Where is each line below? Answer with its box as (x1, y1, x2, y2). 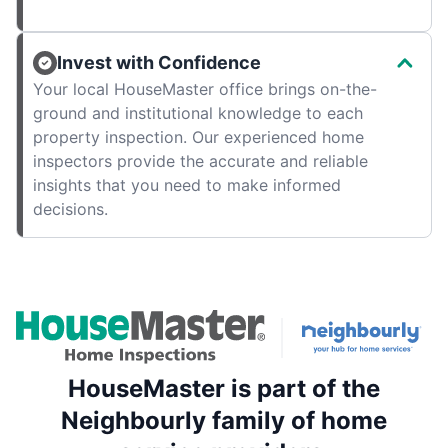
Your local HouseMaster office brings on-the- (33, 79, 377, 100)
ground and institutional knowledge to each (33, 103, 363, 124)
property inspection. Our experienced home (33, 127, 364, 148)
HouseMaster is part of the (68, 373, 380, 403)
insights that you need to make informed (33, 175, 341, 196)
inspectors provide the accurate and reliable (33, 151, 368, 172)
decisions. (33, 199, 108, 220)
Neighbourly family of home (61, 405, 387, 435)
